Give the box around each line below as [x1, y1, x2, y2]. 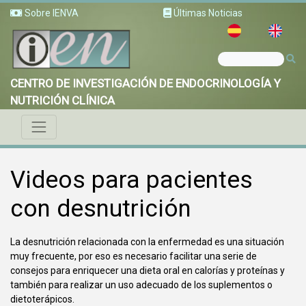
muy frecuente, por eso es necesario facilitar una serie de [10, 251, 257, 262]
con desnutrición [10, 195, 191, 223]
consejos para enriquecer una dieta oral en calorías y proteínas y [10, 265, 285, 277]
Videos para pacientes [10, 166, 253, 195]
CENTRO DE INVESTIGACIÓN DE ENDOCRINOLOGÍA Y [10, 76, 281, 90]
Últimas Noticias [171, 8, 242, 18]
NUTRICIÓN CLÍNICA [10, 93, 115, 107]
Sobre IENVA [23, 8, 79, 18]
